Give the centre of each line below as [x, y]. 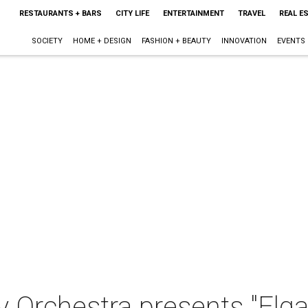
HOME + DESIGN [102, 41]
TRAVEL [251, 13]
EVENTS [291, 41]
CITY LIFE [132, 13]
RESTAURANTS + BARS [60, 13]
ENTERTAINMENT [193, 13]
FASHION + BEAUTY [176, 41]
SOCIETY [47, 41]
